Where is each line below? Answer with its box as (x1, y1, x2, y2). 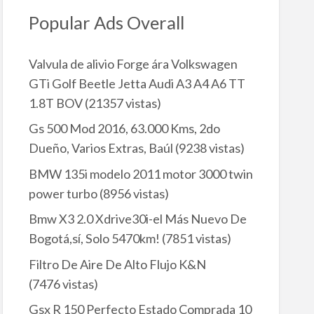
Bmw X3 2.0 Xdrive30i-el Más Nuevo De (28, 211, 247, 227)
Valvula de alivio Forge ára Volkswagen (28, 55, 238, 71)
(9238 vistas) (172, 140, 245, 156)
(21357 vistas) (82, 95, 161, 111)
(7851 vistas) (159, 231, 231, 247)
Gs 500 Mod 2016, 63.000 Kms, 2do (28, 121, 220, 137)
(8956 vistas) (97, 185, 169, 201)
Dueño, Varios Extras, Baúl (28, 140, 173, 156)
